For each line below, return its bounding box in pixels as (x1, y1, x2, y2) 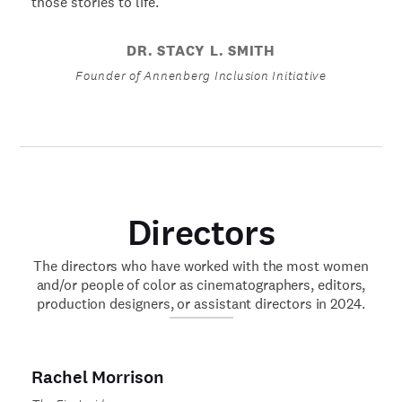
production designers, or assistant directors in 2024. (37, 293, 365, 313)
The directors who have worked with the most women (33, 256, 369, 275)
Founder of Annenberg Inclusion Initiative (75, 67, 327, 83)
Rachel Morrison (31, 364, 164, 389)
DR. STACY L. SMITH (127, 41, 275, 60)
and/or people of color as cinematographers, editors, (36, 275, 366, 294)
